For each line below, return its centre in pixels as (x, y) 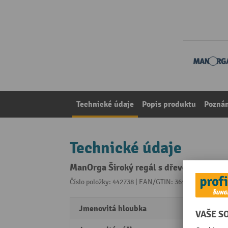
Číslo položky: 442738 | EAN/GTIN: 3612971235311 (145, 182)
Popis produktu (169, 105)
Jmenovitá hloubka (113, 209)
